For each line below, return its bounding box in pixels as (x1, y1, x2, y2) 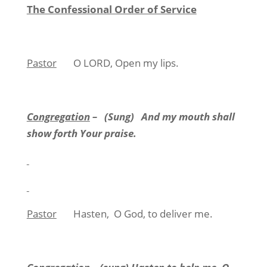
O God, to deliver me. (113, 207, 213, 221)
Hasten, (73, 207, 109, 221)
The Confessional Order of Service (26, 2, 197, 16)
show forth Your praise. (26, 126, 136, 140)
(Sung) (104, 110, 134, 123)
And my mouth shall (141, 110, 235, 123)
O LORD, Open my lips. (73, 56, 179, 70)
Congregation (26, 110, 90, 123)
